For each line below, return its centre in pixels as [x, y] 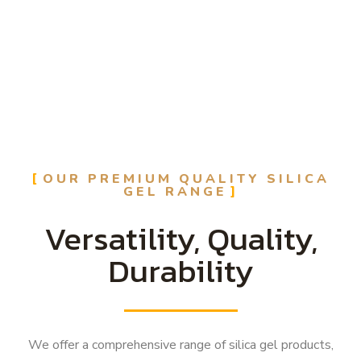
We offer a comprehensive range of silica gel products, [180, 345]
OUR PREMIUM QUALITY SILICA [186, 179]
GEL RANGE [175, 192]
